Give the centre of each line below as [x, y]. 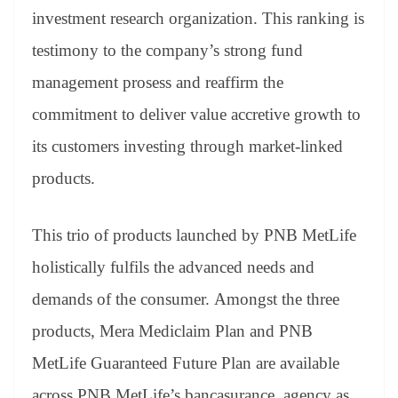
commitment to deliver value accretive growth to [196, 114]
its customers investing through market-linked [187, 146]
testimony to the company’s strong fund [167, 50]
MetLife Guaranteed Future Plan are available [186, 363]
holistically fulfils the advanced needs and [173, 267]
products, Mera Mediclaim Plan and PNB [172, 331]
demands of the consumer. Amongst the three [186, 299]
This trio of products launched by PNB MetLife [194, 235]
